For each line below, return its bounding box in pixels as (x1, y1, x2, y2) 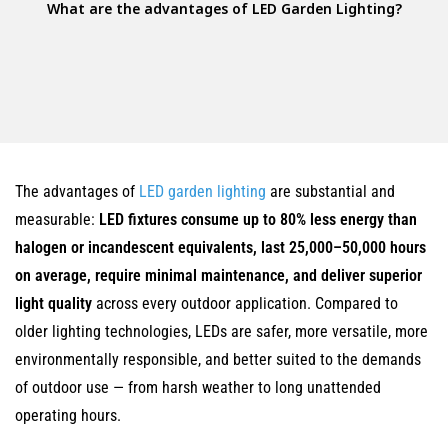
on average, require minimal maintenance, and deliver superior (15, 266, 422, 285)
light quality (15, 294, 92, 313)
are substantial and (266, 182, 395, 201)
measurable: (15, 210, 99, 229)
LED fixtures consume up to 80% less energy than (99, 210, 417, 229)
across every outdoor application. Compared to (92, 294, 398, 313)
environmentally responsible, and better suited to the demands (15, 350, 421, 369)
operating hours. (15, 406, 121, 425)
